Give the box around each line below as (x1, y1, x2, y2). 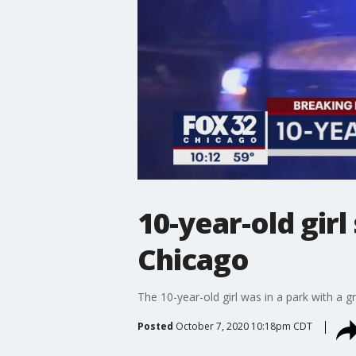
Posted (137, 319, 173, 333)
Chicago (137, 239, 249, 279)
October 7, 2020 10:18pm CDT (175, 319, 312, 333)
